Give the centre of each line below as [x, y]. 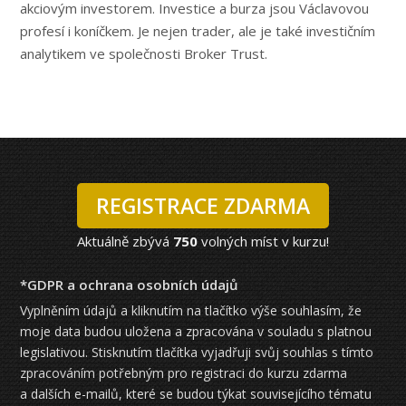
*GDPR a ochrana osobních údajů [130, 285]
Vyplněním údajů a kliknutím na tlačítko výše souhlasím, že [191, 310]
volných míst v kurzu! [265, 242]
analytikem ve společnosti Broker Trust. [144, 53]
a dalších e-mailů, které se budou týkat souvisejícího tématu [196, 393]
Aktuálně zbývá [123, 242]
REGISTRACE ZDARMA [203, 205]
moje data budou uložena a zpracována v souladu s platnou [196, 331]
